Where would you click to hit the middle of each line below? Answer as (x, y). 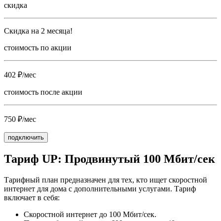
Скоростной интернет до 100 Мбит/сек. (90, 215)
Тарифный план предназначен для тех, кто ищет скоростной (106, 180)
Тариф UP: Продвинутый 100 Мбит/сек (110, 159)
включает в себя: (32, 198)
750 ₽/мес (20, 119)
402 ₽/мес (20, 75)
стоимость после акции (43, 92)
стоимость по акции (38, 48)
